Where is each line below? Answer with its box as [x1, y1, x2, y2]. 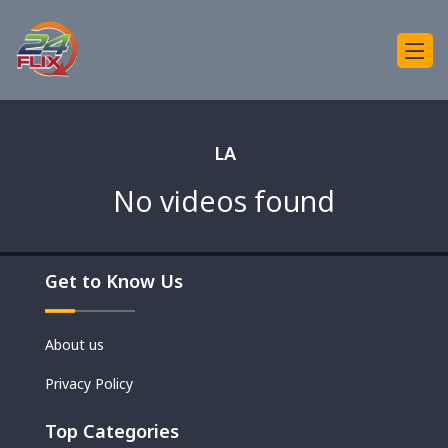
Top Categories [45, 419, 179, 443]
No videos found [113, 181, 335, 220]
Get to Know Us [45, 269, 183, 293]
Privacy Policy [45, 374, 133, 393]
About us [45, 335, 104, 354]
